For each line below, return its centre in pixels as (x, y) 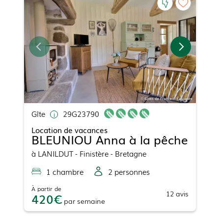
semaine (91, 201)
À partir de (46, 189)
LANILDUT (55, 153)
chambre (67, 172)
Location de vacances (69, 130)
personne (129, 172)
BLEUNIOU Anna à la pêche (110, 139)
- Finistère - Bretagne (110, 153)
